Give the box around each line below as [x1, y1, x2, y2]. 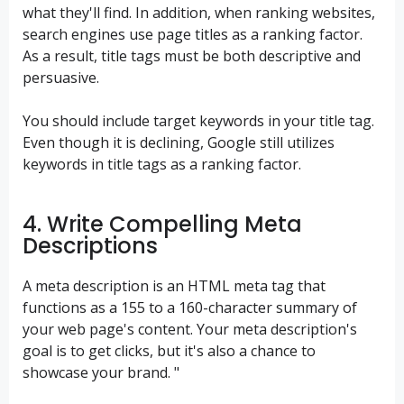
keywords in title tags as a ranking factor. [23, 154, 301, 175]
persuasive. [23, 68, 99, 88]
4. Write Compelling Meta [23, 208, 302, 239]
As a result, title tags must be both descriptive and [23, 46, 361, 67]
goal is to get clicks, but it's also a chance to [23, 340, 316, 361]
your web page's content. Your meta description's [23, 318, 357, 339]
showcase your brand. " [23, 362, 179, 382]
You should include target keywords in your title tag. [23, 111, 374, 132]
